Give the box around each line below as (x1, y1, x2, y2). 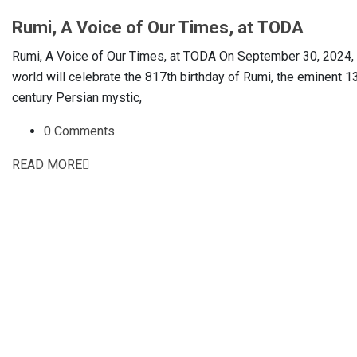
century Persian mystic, (12, 89, 142, 105)
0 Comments (44, 123, 115, 139)
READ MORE (12, 156, 82, 172)
